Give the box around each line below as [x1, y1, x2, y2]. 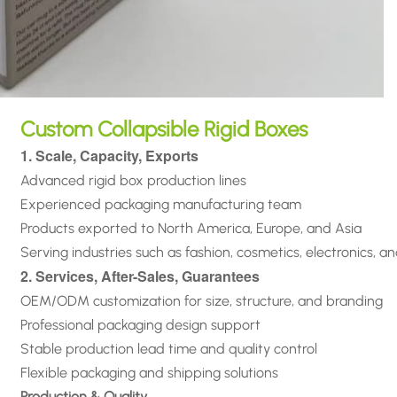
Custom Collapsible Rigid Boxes [20, 115, 308, 142]
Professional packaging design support [20, 315, 261, 333]
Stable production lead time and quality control [20, 339, 318, 357]
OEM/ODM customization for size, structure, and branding [20, 292, 384, 309]
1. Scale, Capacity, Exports [20, 144, 199, 166]
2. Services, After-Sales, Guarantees [20, 265, 261, 286]
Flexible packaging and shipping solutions [20, 363, 279, 381]
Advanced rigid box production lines [20, 171, 247, 189]
